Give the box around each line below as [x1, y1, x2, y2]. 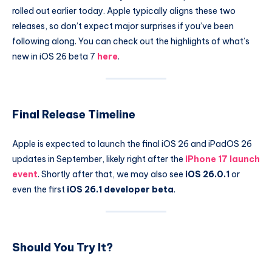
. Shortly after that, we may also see [38, 168, 185, 180]
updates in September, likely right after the [12, 153, 185, 165]
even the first [12, 183, 67, 195]
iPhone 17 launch [185, 153, 260, 165]
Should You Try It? [12, 240, 113, 255]
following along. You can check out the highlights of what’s [12, 35, 250, 47]
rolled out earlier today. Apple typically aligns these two [12, 5, 236, 16]
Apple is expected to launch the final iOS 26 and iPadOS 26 [12, 138, 252, 149]
